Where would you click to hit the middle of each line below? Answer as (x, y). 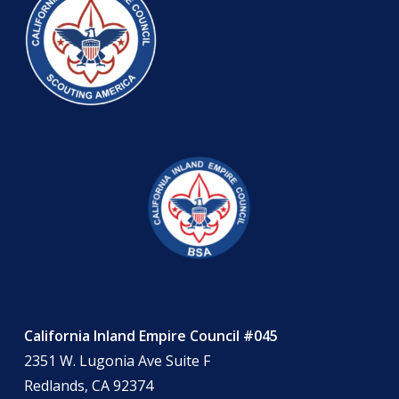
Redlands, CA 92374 (88, 386)
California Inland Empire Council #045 (151, 336)
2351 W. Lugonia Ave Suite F (117, 361)
